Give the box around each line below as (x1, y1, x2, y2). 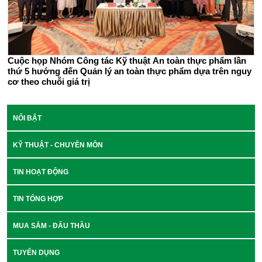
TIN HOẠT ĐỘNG (13, 167, 68, 176)
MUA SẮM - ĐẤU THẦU (13, 221, 90, 230)
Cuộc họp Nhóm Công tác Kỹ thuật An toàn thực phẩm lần (8, 55, 246, 65)
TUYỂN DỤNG (13, 248, 60, 257)
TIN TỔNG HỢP (13, 194, 63, 203)
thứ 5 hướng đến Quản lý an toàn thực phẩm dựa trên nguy (8, 65, 251, 76)
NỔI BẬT (13, 113, 42, 122)
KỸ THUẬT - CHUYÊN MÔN (13, 140, 103, 149)
